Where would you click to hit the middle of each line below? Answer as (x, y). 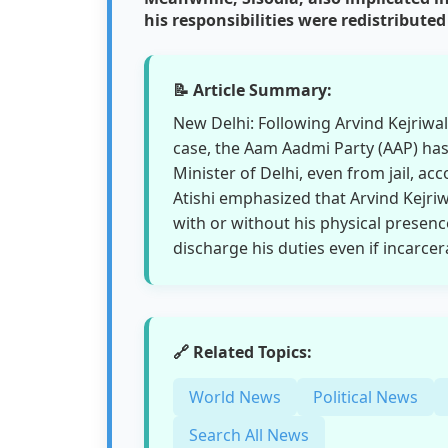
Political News (365, 396)
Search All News (249, 434)
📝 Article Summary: (252, 89)
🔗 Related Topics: (242, 351)
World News (235, 396)
